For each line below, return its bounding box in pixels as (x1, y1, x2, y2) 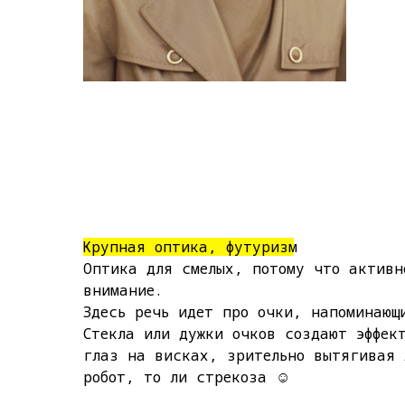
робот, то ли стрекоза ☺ (83, 367, 290, 387)
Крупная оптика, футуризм (83, 237, 297, 257)
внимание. (83, 280, 163, 300)
